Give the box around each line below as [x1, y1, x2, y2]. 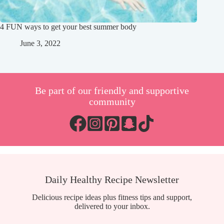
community [88, 95, 135, 107]
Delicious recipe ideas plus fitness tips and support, [32, 192, 192, 201]
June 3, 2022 [20, 38, 60, 47]
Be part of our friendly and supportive [35, 84, 189, 96]
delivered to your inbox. [74, 201, 150, 210]
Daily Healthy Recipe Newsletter [45, 173, 179, 185]
